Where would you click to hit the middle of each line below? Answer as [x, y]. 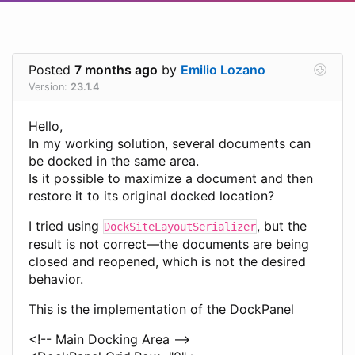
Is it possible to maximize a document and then [171, 178]
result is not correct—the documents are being [169, 244]
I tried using [66, 225]
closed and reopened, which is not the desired [167, 261]
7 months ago [116, 69]
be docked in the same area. [114, 160]
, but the [282, 225]
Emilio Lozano [223, 69]
